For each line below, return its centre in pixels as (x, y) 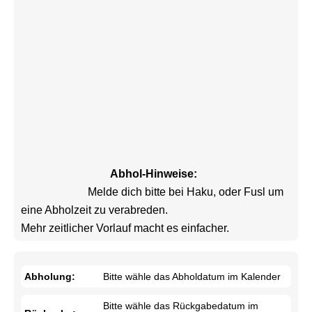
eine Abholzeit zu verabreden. (94, 210)
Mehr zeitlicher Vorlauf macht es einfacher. (261, 228)
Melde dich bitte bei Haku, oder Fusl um (54, 192)
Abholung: (50, 277)
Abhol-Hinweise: (154, 174)
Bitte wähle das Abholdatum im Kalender (192, 277)
